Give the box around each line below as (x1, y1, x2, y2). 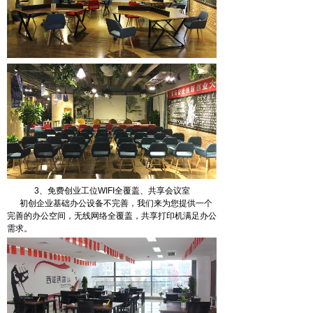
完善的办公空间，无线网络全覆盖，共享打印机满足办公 (7, 211, 217, 221)
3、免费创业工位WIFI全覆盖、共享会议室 (34, 186, 190, 196)
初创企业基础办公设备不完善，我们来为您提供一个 (7, 198, 212, 208)
